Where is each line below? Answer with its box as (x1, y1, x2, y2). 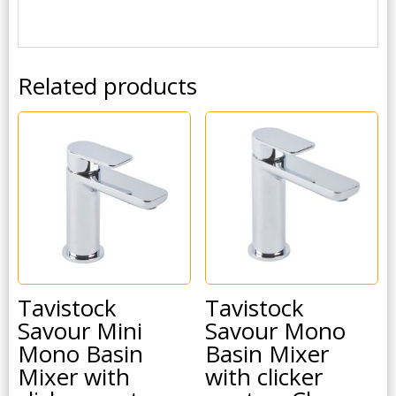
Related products (18, 69, 197, 102)
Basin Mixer (205, 337, 330, 369)
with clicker (205, 360, 324, 392)
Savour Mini (18, 314, 142, 346)
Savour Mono (205, 314, 346, 346)
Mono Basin (18, 337, 143, 369)
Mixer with (18, 360, 130, 392)
